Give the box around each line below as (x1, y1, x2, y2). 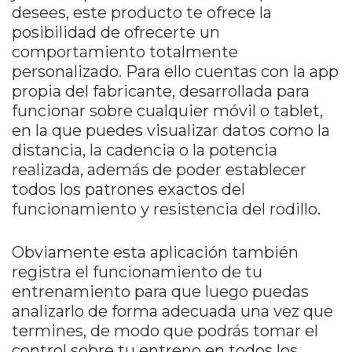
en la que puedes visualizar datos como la (12, 121, 330, 141)
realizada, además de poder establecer (12, 160, 306, 180)
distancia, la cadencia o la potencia (12, 141, 277, 160)
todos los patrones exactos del (12, 180, 245, 200)
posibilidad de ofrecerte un (12, 23, 220, 42)
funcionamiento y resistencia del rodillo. (12, 200, 321, 219)
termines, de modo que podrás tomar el (12, 321, 318, 341)
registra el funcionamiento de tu (12, 262, 262, 282)
